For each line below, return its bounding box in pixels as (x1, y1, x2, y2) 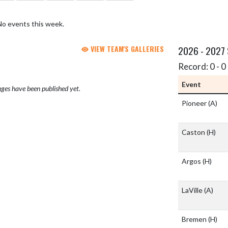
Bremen (182, 215, 208, 224)
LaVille (182, 186, 204, 195)
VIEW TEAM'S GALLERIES (89, 43, 164, 54)
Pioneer (182, 99, 208, 108)
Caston (182, 128, 207, 137)
